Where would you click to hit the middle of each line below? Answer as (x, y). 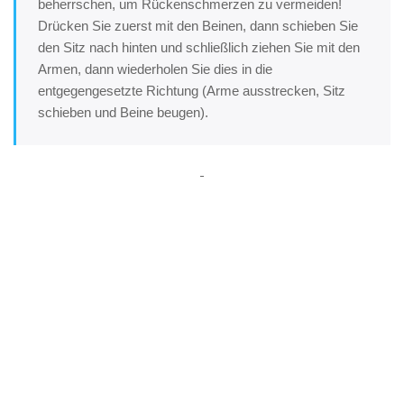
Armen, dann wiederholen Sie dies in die (155, 69)
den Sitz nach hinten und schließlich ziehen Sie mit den (199, 47)
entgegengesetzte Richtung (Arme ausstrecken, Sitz (192, 90)
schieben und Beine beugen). (123, 112)
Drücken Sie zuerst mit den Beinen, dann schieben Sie (198, 25)
